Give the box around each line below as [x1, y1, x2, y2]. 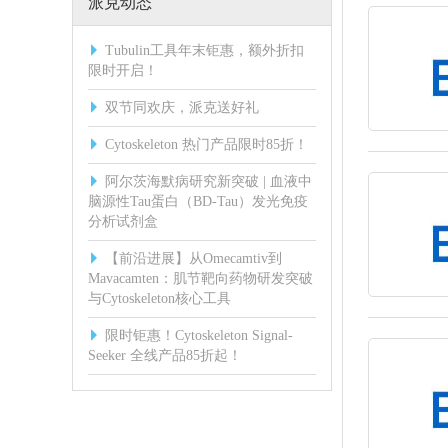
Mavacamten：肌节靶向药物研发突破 [88, 271, 313, 286]
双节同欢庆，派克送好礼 [105, 100, 259, 115]
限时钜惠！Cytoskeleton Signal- [105, 328, 293, 343]
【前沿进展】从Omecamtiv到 [105, 251, 282, 266]
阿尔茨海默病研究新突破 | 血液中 [105, 174, 312, 189]
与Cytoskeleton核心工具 [88, 291, 231, 306]
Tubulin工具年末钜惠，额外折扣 [105, 43, 304, 58]
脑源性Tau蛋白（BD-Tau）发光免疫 [88, 194, 308, 209]
